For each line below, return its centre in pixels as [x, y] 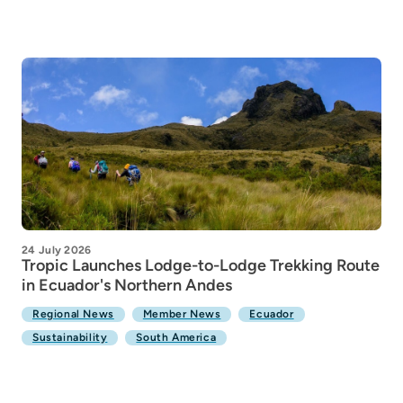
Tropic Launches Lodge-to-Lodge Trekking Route [201, 265]
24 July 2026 [57, 250]
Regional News [73, 314]
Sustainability [70, 337]
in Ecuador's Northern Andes [127, 285]
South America [176, 337]
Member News [182, 314]
